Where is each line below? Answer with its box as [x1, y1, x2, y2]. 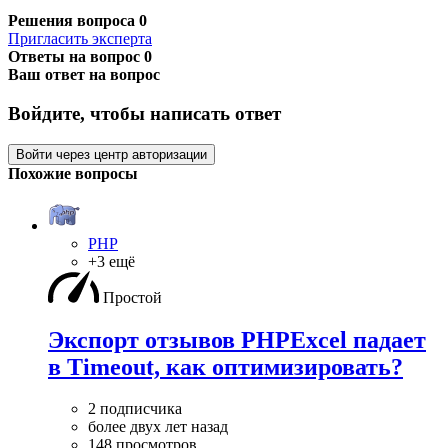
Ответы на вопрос [8, 48, 144, 66]
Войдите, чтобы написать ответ [8, 102, 281, 124]
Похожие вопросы [8, 164, 138, 182]
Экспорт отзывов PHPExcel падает [48, 326, 426, 353]
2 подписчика [88, 400, 182, 418]
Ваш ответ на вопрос [8, 66, 160, 84]
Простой [103, 288, 162, 306]
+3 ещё [88, 252, 135, 270]
